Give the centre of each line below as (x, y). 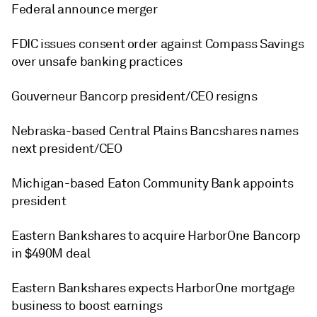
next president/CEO (67, 148)
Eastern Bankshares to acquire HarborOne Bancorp (156, 235)
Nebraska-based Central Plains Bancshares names (155, 131)
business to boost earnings (87, 305)
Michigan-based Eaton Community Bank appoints (152, 183)
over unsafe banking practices (97, 61)
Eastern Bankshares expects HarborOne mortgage (153, 288)
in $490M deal (51, 253)
